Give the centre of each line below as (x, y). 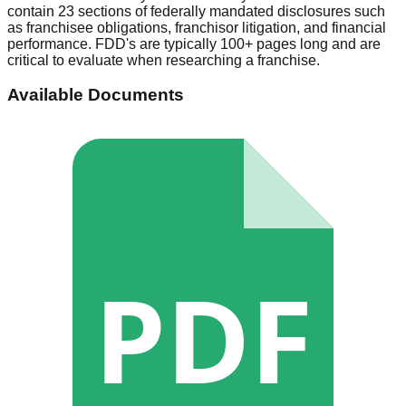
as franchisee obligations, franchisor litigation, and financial (197, 27)
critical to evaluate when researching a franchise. (164, 60)
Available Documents (96, 95)
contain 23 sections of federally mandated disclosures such (196, 11)
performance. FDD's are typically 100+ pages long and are (194, 43)
